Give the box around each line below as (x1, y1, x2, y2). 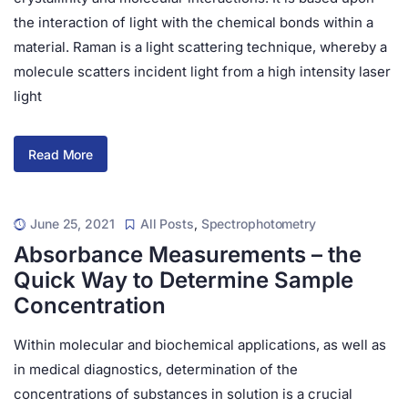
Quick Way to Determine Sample (14, 267, 353, 293)
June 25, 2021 (30, 216, 115, 231)
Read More (28, 146, 94, 162)
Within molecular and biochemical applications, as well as (14, 336, 386, 353)
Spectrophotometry (200, 216, 316, 231)
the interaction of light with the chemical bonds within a (14, 14, 373, 31)
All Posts (139, 216, 194, 231)
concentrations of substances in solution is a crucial (14, 385, 352, 403)
